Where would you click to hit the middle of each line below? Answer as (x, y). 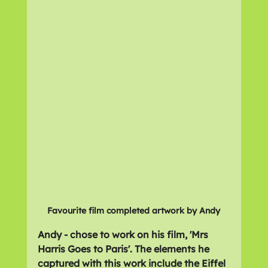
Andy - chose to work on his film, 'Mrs (124, 234)
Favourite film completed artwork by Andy (134, 210)
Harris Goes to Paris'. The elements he (124, 249)
